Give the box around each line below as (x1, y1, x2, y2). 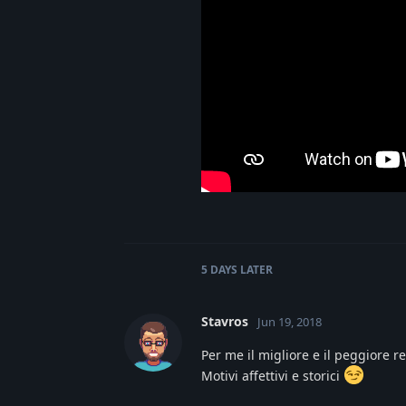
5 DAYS (201, 261, 237, 277)
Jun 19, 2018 (257, 313, 322, 330)
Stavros (201, 312, 248, 330)
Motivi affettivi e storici (201, 366, 343, 384)
